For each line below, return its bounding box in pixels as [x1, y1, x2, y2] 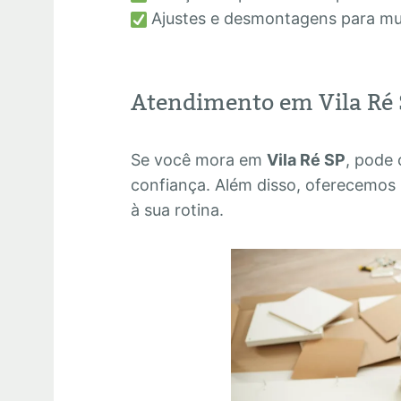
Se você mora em [131, 149, 268, 169]
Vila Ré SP [267, 149, 346, 169]
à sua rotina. [131, 200, 225, 219]
